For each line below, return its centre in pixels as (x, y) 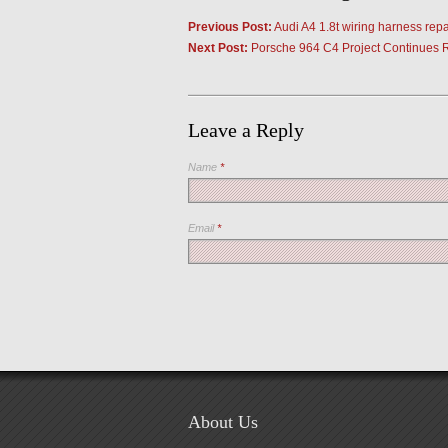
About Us (222, 422)
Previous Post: (229, 27)
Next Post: (217, 48)
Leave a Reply (245, 130)
